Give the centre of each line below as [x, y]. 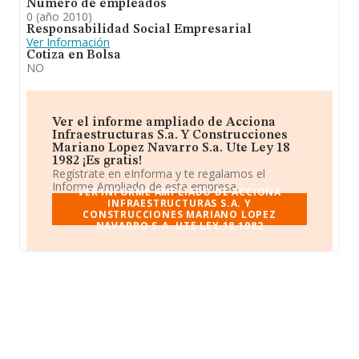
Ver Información [68, 42]
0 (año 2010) [59, 16]
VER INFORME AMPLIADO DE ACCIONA [179, 192]
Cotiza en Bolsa [74, 55]
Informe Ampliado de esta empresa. [145, 186]
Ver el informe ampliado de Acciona [164, 123]
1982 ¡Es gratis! [97, 161]
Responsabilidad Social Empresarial [139, 30]
